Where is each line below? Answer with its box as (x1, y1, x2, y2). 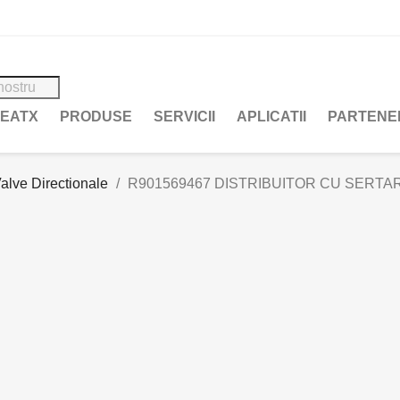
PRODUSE (60, 109, 132, 124)
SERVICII (154, 109, 215, 124)
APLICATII (237, 109, 306, 124)
